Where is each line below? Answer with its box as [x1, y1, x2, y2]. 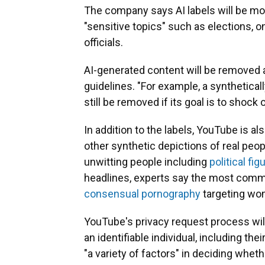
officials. [84, 36, 123, 49]
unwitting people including [84, 156, 209, 169]
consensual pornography [84, 188, 201, 201]
